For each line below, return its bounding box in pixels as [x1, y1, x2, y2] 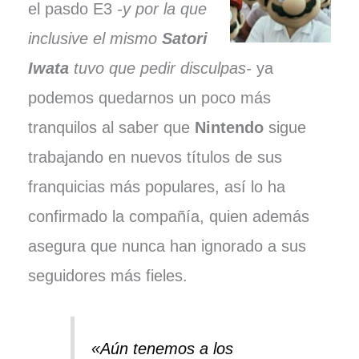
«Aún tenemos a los [91, 339, 233, 357]
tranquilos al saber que [27, 119, 195, 137]
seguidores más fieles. [27, 267, 188, 285]
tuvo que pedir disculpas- [68, 59, 256, 78]
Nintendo [194, 119, 264, 137]
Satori [161, 30, 208, 48]
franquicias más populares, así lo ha [27, 178, 285, 196]
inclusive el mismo [27, 30, 162, 48]
